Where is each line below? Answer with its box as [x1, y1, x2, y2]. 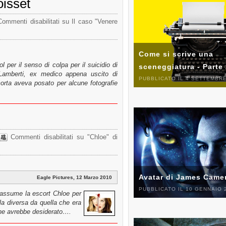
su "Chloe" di [73, 133, 118, 141]
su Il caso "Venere [59, 17, 118, 25]
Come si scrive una [139, 49, 213, 58]
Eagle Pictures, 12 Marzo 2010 [37, 174, 112, 180]
